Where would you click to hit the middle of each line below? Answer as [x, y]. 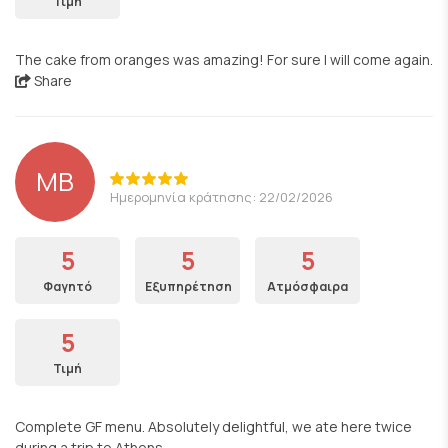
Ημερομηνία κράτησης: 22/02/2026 [221, 196]
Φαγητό [67, 286]
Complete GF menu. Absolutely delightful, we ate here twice [213, 426]
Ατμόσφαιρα [307, 286]
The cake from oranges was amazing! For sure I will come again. [224, 59]
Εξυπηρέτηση [188, 286]
